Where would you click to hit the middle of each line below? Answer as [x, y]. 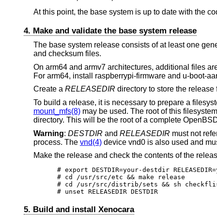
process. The [56, 142]
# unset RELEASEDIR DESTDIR [108, 192]
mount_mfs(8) [57, 111]
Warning [48, 133]
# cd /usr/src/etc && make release [121, 177]
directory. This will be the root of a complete [108, 120]
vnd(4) [91, 142]
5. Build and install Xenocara [79, 210]
